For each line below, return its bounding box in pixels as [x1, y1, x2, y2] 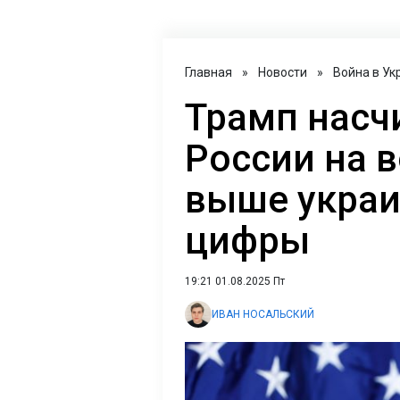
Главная [185, 65, 232, 79]
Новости [258, 65, 307, 79]
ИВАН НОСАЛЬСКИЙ [212, 308, 314, 321]
